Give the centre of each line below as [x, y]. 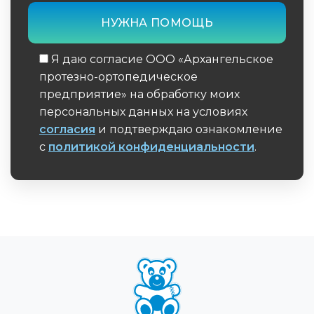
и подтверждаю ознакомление [189, 129]
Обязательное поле [84, 170]
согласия [67, 129]
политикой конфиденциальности [151, 146]
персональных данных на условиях [143, 111]
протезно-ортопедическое [118, 76]
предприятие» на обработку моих [139, 94]
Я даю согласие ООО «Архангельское [162, 59]
